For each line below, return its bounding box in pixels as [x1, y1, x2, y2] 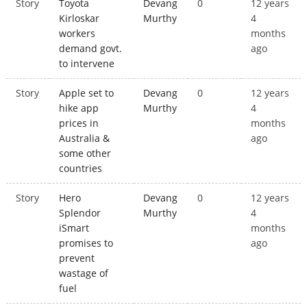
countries [59, 162, 103, 175]
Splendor [59, 206, 101, 220]
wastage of [59, 267, 109, 280]
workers [59, 27, 96, 40]
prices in [59, 116, 99, 130]
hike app [59, 101, 99, 115]
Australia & [59, 132, 110, 145]
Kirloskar [59, 12, 100, 25]
